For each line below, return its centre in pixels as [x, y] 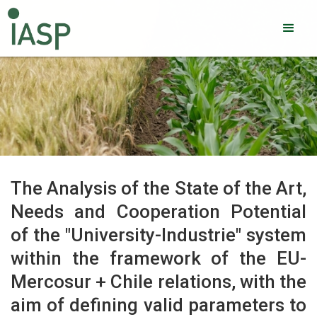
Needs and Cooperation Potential [158, 212]
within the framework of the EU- [158, 258]
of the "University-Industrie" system [158, 235]
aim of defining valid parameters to [158, 305]
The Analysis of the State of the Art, [158, 188]
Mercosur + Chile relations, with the [158, 282]
